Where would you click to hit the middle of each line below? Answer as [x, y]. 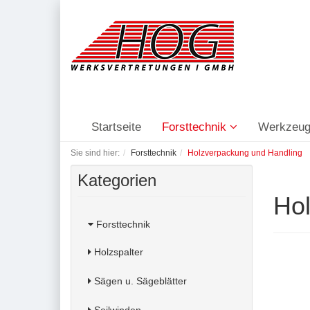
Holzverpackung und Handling [245, 153]
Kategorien [117, 180]
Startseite [116, 127]
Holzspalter [117, 252]
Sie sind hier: [95, 153]
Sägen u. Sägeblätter [139, 281]
